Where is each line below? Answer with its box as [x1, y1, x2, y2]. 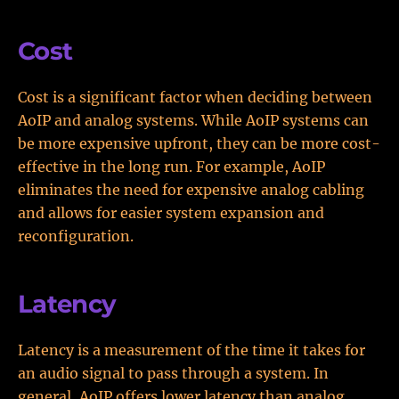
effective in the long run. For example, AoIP [18, 158, 325, 175]
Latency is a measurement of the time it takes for [18, 341, 365, 359]
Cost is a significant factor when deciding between [18, 88, 372, 106]
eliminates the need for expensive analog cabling [18, 181, 364, 199]
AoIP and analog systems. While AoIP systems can [18, 111, 369, 129]
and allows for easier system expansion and [18, 204, 324, 222]
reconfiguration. [18, 227, 134, 245]
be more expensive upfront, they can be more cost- [18, 134, 380, 152]
